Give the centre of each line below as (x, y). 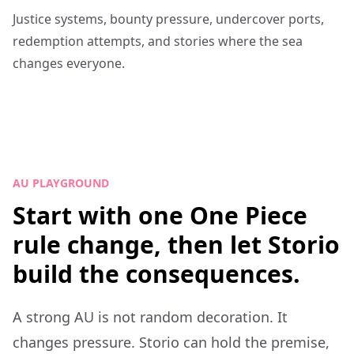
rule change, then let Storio (176, 245)
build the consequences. (156, 274)
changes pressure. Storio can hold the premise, (171, 342)
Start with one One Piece (160, 215)
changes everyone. (69, 63)
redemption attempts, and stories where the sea (158, 41)
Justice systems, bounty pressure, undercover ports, (168, 19)
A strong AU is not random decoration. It (150, 317)
